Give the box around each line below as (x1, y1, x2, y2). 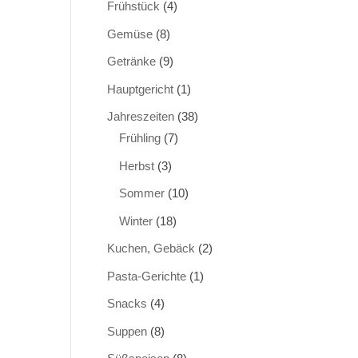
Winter (119, 213, 153, 228)
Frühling (119, 131, 161, 145)
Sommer (119, 186, 165, 200)
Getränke (107, 54, 157, 68)
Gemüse (107, 26, 153, 41)
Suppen (107, 324, 148, 338)
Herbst (119, 158, 155, 173)
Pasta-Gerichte (107, 268, 187, 283)
